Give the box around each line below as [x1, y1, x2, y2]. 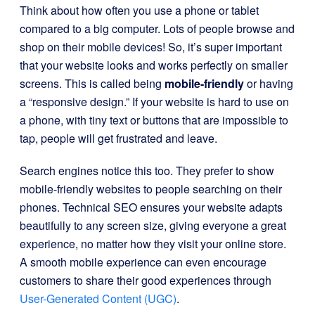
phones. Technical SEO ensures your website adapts [20, 199, 283, 215]
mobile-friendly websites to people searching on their [20, 181, 282, 197]
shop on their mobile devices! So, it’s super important [20, 39, 282, 55]
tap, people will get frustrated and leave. [20, 130, 217, 146]
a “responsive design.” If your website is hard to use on [20, 94, 289, 110]
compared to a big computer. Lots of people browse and [20, 20, 295, 37]
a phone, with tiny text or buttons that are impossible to [20, 112, 288, 128]
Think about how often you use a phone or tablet [20, 2, 259, 18]
